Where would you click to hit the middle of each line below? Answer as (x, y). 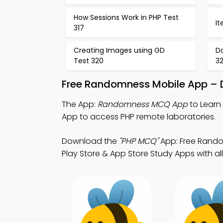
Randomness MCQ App (143, 104)
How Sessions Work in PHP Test (126, 17)
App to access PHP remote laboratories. (139, 117)
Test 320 (89, 61)
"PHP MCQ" (139, 141)
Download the (90, 141)
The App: (80, 104)
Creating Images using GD (119, 50)
